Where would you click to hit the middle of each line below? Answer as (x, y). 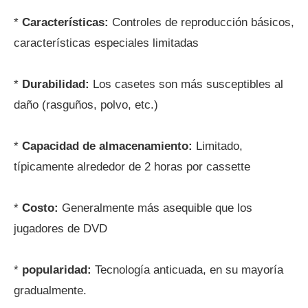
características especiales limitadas (106, 43)
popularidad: (57, 270)
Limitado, (218, 146)
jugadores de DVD (60, 229)
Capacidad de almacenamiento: (107, 146)
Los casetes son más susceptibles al (186, 84)
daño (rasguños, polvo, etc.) (86, 105)
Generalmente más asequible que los (155, 208)
